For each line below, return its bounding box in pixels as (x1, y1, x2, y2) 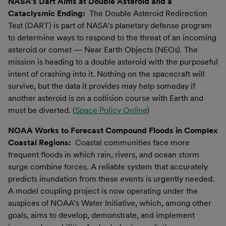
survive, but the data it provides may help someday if (8, 81, 195, 91)
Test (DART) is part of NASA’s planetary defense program (8, 20, 212, 30)
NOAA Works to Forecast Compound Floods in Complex (8, 125, 218, 135)
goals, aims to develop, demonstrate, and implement (8, 210, 195, 220)
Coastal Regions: (8, 137, 73, 147)
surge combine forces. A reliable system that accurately (8, 161, 208, 172)
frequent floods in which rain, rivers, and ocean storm (8, 149, 199, 159)
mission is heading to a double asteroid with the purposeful (8, 56, 218, 67)
